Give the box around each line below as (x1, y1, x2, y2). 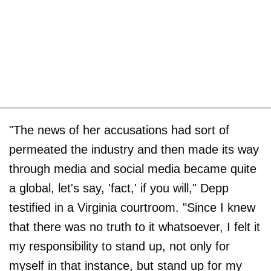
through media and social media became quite (9, 162, 256, 176)
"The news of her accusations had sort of (9, 123, 229, 137)
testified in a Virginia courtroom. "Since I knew (9, 201, 255, 215)
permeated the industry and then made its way (9, 143, 259, 157)
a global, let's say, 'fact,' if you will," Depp (9, 181, 229, 195)
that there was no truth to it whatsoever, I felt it (9, 220, 260, 234)
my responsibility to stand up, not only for (9, 240, 230, 253)
